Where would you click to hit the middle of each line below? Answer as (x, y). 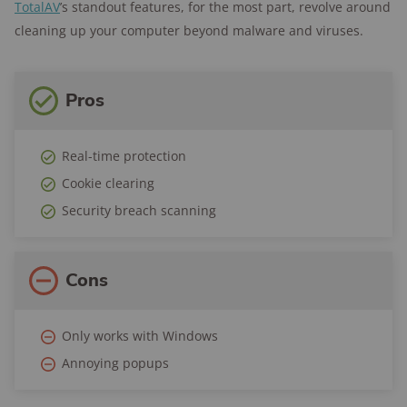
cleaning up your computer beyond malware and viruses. (189, 30)
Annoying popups (115, 363)
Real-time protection (124, 156)
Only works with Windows (140, 336)
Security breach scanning (139, 210)
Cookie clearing (108, 183)
